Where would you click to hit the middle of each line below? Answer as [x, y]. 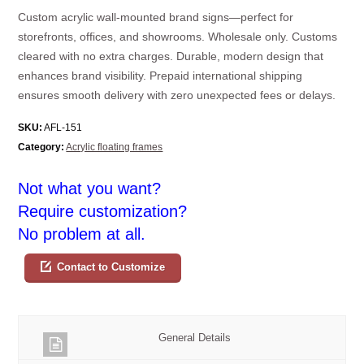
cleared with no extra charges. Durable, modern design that [171, 56]
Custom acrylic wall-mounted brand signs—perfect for [156, 17]
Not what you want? [90, 188]
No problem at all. [82, 234]
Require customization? [103, 211]
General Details [194, 337]
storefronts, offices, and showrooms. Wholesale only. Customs [178, 36]
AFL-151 [63, 127]
